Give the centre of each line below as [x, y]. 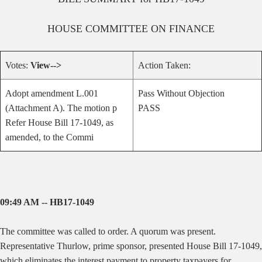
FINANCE [192, 29]
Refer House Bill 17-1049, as [59, 123]
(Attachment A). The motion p [61, 108]
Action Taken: [164, 65]
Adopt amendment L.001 [52, 93]
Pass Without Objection [181, 93]
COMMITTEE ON [126, 29]
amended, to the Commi [49, 137]
